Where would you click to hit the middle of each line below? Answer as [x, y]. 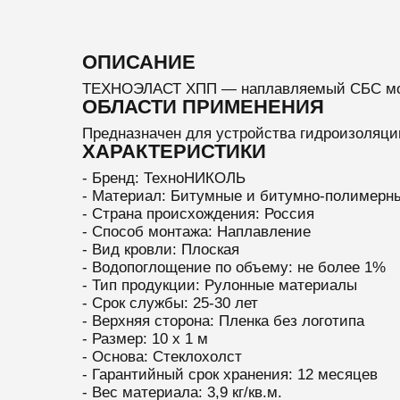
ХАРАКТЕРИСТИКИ [174, 151]
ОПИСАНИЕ [138, 62]
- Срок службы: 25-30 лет [170, 303]
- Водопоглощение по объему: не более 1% [233, 267]
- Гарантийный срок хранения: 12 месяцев [229, 375]
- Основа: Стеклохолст [162, 357]
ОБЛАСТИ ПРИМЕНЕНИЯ [203, 107]
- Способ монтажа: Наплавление [196, 232]
